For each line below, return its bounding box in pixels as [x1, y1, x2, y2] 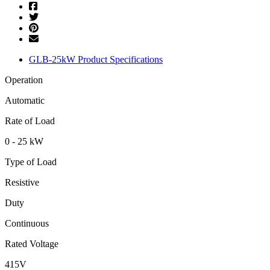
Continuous [5, 218, 49, 228]
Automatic [5, 95, 45, 105]
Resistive [5, 177, 39, 187]
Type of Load [5, 156, 57, 167]
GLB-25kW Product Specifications [29, 54, 163, 64]
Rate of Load [5, 115, 55, 126]
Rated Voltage [5, 238, 58, 249]
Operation [5, 74, 43, 85]
